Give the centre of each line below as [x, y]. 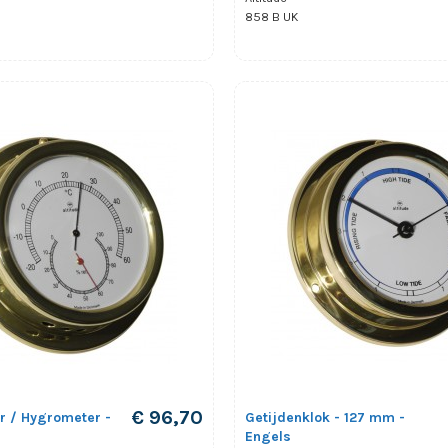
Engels [268, 436]
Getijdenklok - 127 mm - [325, 417]
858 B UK [271, 17]
